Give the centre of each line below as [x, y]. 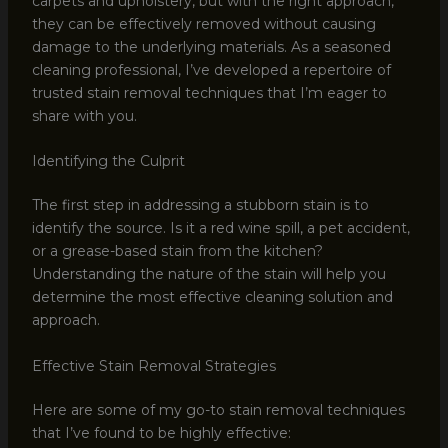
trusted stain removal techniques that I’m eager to [209, 92]
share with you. [84, 115]
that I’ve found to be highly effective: [161, 432]
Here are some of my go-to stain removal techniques [218, 409]
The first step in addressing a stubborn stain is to [200, 205]
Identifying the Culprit [108, 161]
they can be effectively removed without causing [203, 23]
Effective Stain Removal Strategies [153, 365]
